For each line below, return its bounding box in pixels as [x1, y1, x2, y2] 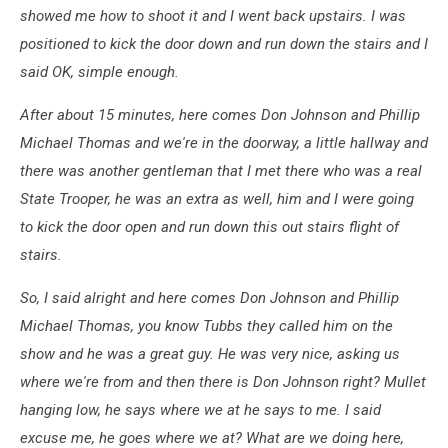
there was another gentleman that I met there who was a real [20, 162, 422, 181]
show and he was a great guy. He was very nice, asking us [20, 345, 400, 364]
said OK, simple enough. [20, 63, 179, 82]
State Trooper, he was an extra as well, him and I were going [20, 190, 414, 209]
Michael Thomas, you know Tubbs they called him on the [20, 317, 393, 336]
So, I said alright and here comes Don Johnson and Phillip [20, 289, 399, 308]
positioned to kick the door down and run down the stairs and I [20, 35, 428, 54]
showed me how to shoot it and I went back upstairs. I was [20, 7, 406, 26]
